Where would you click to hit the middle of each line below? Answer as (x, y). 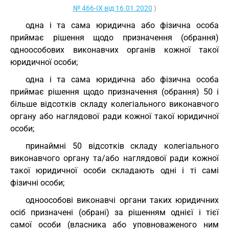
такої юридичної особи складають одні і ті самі (114, 170)
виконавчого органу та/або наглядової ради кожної (114, 158)
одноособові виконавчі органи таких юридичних (122, 200)
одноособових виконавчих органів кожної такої (114, 50)
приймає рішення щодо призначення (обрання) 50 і (114, 92)
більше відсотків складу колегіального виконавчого (114, 104)
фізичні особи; (37, 183)
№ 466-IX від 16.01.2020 (112, 8)
